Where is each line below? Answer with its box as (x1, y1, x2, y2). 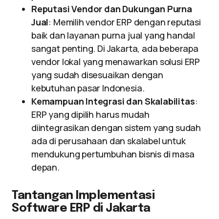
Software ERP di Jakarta (12, 202, 151, 215)
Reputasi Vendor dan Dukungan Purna (31, 3, 192, 15)
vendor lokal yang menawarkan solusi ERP (31, 56, 200, 67)
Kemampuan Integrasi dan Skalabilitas (31, 95, 195, 107)
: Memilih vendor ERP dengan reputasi (48, 16, 201, 28)
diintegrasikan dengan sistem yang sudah (31, 122, 201, 133)
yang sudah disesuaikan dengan (31, 69, 163, 81)
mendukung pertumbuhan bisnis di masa (31, 148, 195, 160)
